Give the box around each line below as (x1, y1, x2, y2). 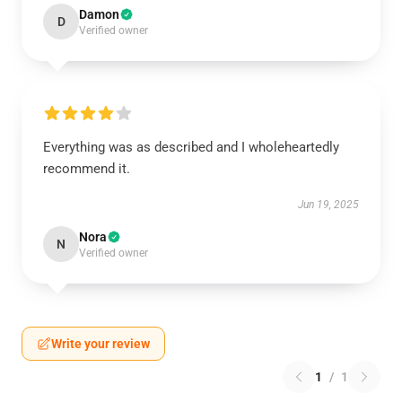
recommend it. (43, 161, 130, 177)
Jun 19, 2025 (298, 198, 359, 211)
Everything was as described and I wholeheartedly (43, 139, 339, 155)
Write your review (51, 336, 150, 351)
